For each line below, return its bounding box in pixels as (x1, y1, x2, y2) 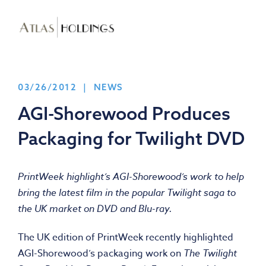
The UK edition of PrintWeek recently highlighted (18, 230, 233, 245)
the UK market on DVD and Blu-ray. (18, 202, 172, 216)
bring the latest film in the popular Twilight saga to (18, 186, 236, 199)
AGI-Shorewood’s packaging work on (18, 246, 183, 261)
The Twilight (183, 246, 237, 260)
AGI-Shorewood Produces (18, 102, 230, 125)
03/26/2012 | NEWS (18, 81, 123, 93)
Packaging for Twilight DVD (18, 127, 245, 150)
